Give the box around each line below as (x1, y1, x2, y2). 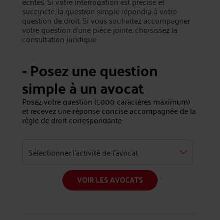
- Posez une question (22, 56, 158, 83)
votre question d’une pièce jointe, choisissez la (22, 23, 177, 36)
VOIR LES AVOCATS (77, 172, 143, 187)
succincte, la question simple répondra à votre (22, 4, 177, 18)
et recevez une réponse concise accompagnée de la (22, 104, 196, 117)
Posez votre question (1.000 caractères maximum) (22, 94, 190, 108)
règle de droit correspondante (22, 113, 122, 127)
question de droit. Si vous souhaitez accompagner (22, 13, 190, 27)
